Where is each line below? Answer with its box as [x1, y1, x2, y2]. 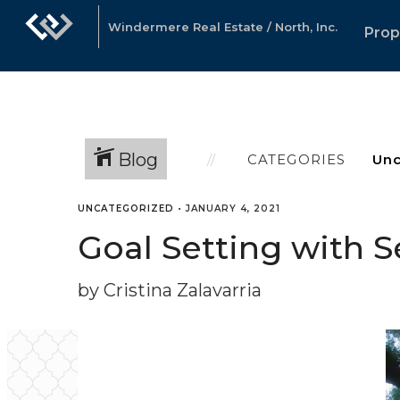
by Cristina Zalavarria [78, 279, 262, 301]
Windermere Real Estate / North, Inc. [108, 20, 337, 34]
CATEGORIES [246, 150, 346, 168]
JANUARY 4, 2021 [186, 203, 280, 214]
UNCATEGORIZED [78, 203, 174, 214]
